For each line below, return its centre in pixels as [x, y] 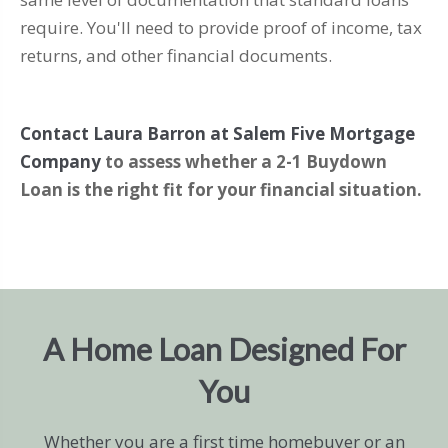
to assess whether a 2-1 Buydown [244, 162]
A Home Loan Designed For [224, 350]
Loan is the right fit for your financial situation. [221, 190]
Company [60, 162]
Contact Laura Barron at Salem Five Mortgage [217, 134]
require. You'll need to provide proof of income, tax [221, 28]
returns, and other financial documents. [176, 56]
